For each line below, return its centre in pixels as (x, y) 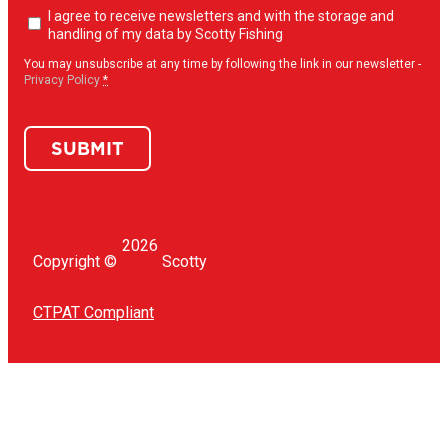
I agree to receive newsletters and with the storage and (221, 16)
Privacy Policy (62, 80)
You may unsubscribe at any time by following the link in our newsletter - (222, 64)
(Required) (65, 51)
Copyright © (75, 261)
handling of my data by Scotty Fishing (165, 34)
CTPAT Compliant (93, 312)
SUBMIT (87, 148)
